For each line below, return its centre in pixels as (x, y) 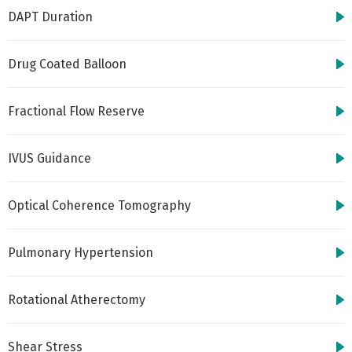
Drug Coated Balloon (67, 64)
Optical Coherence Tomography (99, 205)
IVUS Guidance (49, 158)
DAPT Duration (50, 17)
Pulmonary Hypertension (81, 253)
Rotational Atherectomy (77, 300)
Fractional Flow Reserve (76, 111)
